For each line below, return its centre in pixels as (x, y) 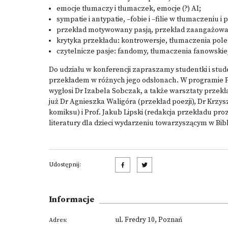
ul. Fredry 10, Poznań (149, 220)
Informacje (72, 199)
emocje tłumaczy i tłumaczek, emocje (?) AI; (129, 9)
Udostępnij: (65, 165)
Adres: (58, 220)
